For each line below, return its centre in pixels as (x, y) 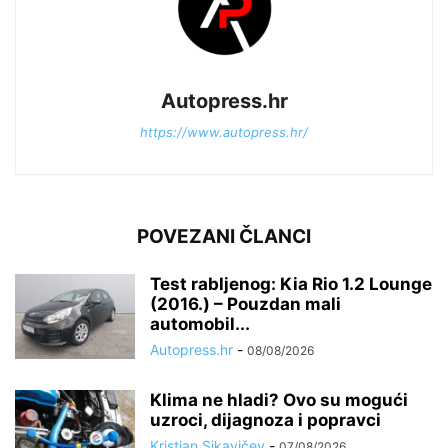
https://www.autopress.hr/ (224, 132)
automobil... (200, 324)
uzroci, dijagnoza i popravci (265, 420)
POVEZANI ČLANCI (224, 237)
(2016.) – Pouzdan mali (245, 304)
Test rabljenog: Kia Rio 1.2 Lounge (291, 284)
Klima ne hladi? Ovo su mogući (279, 400)
